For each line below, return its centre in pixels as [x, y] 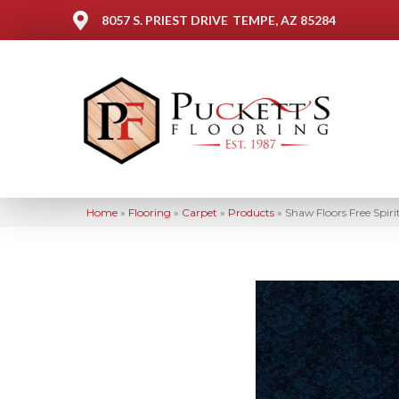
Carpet [199, 212]
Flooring [150, 212]
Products [251, 212]
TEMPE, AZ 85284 [284, 20]
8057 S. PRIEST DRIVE [165, 20]
